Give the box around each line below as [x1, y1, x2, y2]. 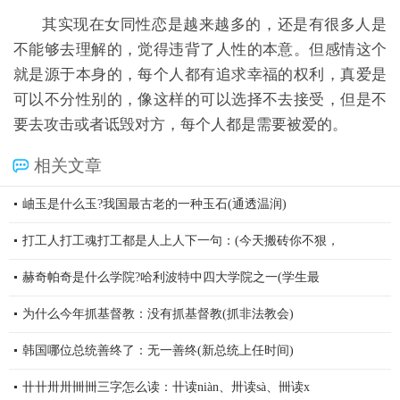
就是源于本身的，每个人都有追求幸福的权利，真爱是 [13, 66, 387, 83]
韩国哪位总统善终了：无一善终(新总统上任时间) [22, 344, 294, 357]
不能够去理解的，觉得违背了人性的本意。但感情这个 [13, 41, 387, 58]
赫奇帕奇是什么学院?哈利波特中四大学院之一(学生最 [22, 271, 320, 284]
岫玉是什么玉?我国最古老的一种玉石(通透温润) [22, 197, 287, 211]
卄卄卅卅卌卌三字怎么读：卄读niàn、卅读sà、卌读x [22, 380, 310, 394]
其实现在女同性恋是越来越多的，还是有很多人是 [42, 16, 387, 33]
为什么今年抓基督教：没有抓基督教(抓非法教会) [22, 307, 294, 321]
